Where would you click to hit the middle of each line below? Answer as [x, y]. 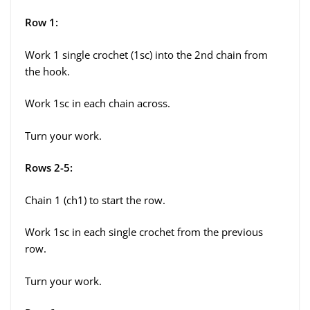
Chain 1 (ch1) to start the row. [95, 200]
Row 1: [42, 22]
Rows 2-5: [49, 168]
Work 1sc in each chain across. [98, 103]
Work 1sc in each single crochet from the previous [144, 232]
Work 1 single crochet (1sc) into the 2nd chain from [146, 54]
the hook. [47, 71]
